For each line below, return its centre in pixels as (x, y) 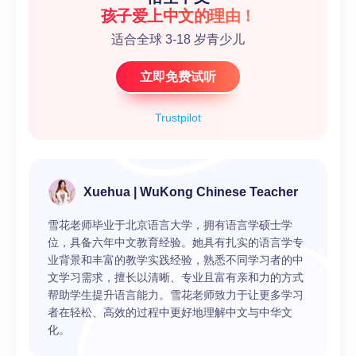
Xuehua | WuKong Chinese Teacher (190, 192)
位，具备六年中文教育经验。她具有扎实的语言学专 (176, 242)
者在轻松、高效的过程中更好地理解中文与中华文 (170, 312)
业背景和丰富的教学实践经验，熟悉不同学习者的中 (176, 259)
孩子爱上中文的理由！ (178, 15)
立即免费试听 (178, 76)
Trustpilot (178, 117)
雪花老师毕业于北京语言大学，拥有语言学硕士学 (170, 224)
